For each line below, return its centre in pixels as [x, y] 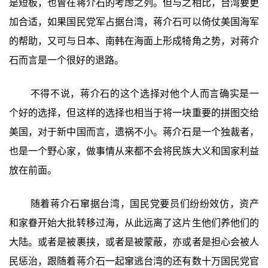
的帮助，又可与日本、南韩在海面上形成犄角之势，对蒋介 [134, 41]
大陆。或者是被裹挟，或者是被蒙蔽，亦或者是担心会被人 [134, 242]
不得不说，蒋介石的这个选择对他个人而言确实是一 [145, 94]
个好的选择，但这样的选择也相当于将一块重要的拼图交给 [134, 113]
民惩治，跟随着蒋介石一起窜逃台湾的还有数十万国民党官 [134, 261]
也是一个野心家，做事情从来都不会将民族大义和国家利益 [134, 151]
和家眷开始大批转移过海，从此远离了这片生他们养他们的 [134, 223]
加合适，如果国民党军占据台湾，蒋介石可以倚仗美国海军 [134, 22]
